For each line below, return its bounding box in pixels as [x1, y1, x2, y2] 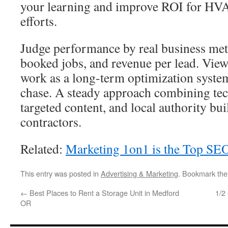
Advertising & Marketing [101, 168, 178, 179]
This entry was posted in [20, 168, 101, 179]
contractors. [20, 113, 81, 130]
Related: [20, 140, 66, 157]
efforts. [20, 12, 57, 30]
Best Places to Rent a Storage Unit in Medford [27, 187, 179, 198]
